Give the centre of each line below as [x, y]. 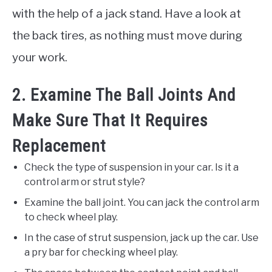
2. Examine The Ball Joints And [124, 95]
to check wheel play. [71, 217]
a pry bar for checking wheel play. [101, 253]
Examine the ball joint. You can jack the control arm [142, 203]
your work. [40, 58]
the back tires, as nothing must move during [127, 36]
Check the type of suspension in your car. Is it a [131, 168]
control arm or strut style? [85, 182]
